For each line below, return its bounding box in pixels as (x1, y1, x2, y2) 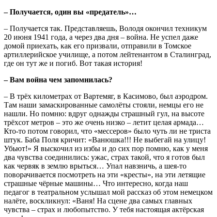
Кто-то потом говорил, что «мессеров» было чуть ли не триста (4, 126, 211, 135)
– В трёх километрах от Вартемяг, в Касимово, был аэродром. (4, 92, 208, 100)
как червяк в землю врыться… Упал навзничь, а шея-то (4, 161, 186, 170)
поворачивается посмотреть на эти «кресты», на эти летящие (4, 170, 205, 179)
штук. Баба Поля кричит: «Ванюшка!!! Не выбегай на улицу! (4, 135, 206, 144)
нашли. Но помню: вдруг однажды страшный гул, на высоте (4, 109, 204, 118)
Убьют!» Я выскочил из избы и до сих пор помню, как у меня (4, 144, 208, 153)
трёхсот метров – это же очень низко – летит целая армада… (4, 118, 204, 126)
